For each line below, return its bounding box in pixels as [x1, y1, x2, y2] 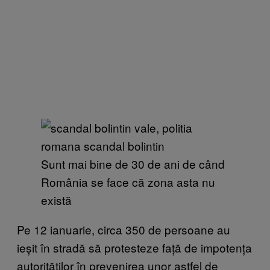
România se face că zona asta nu [41, 173, 215, 190]
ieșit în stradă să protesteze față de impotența [17, 239, 252, 256]
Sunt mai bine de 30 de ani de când [41, 155, 225, 172]
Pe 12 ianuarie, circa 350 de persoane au [17, 221, 230, 237]
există [41, 191, 72, 208]
